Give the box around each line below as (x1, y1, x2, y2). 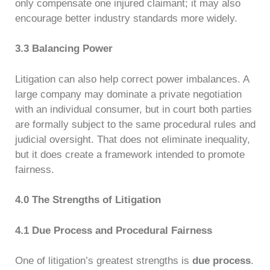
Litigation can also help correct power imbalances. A (15, 73, 249, 85)
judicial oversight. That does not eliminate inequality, (15, 133, 250, 145)
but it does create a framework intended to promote (15, 148, 245, 160)
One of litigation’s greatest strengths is (15, 255, 192, 266)
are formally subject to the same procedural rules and (15, 118, 256, 130)
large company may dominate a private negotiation (15, 88, 242, 100)
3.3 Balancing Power (15, 43, 113, 54)
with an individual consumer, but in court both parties (15, 103, 252, 115)
